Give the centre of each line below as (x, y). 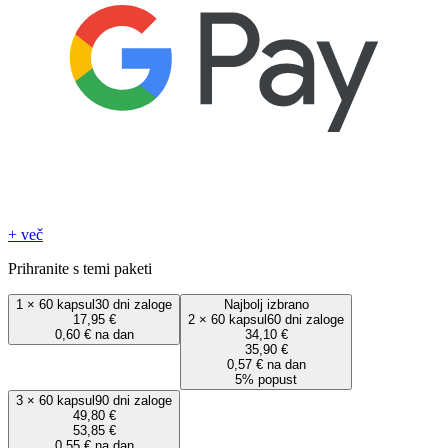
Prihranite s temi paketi (80, 269)
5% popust (266, 380)
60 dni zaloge (305, 320)
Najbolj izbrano (266, 305)
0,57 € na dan (266, 365)
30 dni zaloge (133, 305)
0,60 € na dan (94, 335)
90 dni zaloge (133, 401)
